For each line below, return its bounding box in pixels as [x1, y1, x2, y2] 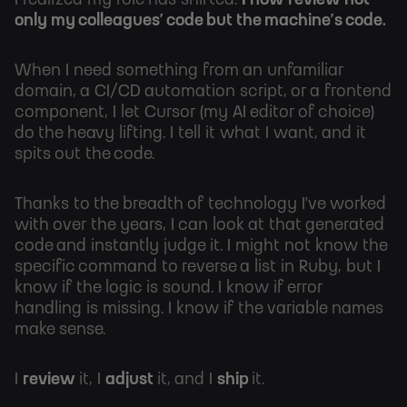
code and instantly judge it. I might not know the [15, 238, 387, 255]
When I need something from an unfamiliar [15, 63, 343, 80]
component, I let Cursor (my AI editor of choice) [15, 104, 374, 122]
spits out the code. [15, 146, 154, 164]
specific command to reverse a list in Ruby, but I [15, 259, 381, 276]
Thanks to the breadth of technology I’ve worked [15, 196, 386, 213]
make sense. [15, 322, 105, 339]
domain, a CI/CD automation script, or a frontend [15, 84, 392, 101]
